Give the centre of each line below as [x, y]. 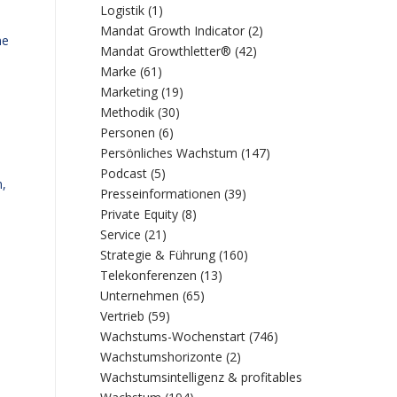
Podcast [124, 173]
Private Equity [140, 214]
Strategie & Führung [158, 255]
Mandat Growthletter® [166, 51]
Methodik [128, 112]
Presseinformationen [161, 194]
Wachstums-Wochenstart [173, 336]
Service [121, 234]
